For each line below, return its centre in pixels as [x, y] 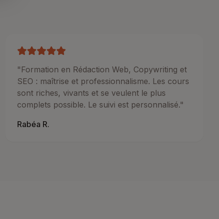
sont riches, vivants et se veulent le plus [91, 93]
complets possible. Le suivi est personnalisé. [98, 105]
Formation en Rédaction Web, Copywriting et [104, 69]
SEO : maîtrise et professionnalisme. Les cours [103, 81]
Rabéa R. [33, 124]
